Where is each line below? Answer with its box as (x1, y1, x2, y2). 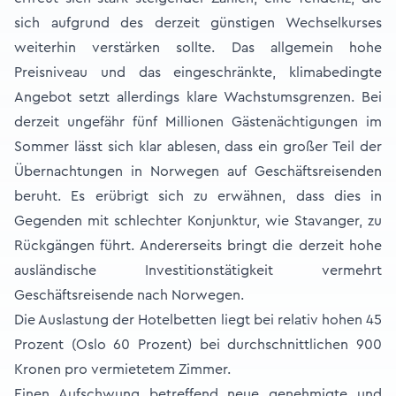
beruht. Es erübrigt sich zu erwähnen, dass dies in (14, 189, 382, 203)
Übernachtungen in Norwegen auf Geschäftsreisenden (14, 164, 382, 179)
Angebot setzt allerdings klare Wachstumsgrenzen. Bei (14, 90, 382, 104)
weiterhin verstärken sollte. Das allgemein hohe (14, 41, 382, 55)
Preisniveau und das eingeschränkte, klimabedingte (14, 65, 382, 80)
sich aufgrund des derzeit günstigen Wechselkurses (14, 16, 382, 30)
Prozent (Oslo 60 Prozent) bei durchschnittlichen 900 (14, 338, 382, 352)
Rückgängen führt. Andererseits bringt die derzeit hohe (14, 239, 382, 253)
